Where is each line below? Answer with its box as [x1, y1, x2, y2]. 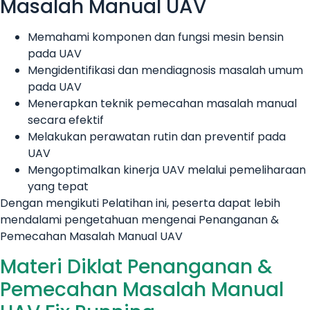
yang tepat [28, 179, 89, 195]
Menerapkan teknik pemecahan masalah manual [28, 95, 297, 112]
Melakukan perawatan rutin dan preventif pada [28, 129, 286, 145]
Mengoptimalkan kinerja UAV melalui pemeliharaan [28, 162, 306, 179]
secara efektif [28, 112, 104, 129]
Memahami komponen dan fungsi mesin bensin [28, 29, 284, 46]
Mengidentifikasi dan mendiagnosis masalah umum [28, 62, 303, 79]
